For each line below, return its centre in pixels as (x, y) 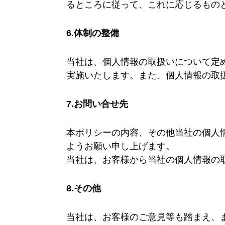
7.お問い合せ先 (97, 104)
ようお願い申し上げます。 (121, 146)
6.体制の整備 (93, 33)
